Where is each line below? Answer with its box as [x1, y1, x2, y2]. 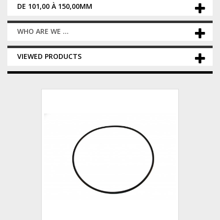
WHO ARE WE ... [17, 27, 69, 36]
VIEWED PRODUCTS [17, 52, 82, 61]
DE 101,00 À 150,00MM [17, 1, 92, 11]
